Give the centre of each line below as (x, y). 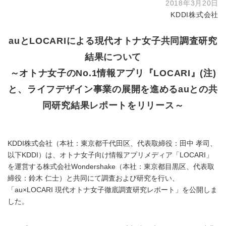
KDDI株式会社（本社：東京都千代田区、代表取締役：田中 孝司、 (112, 144)
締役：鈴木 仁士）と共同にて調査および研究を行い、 (93, 179)
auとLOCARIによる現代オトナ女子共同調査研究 (113, 41)
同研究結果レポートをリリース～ (113, 105)
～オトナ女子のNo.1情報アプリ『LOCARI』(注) (113, 73)
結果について (113, 57)
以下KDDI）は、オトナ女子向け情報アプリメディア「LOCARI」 (110, 155)
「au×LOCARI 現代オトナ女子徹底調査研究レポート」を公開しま (112, 190)
